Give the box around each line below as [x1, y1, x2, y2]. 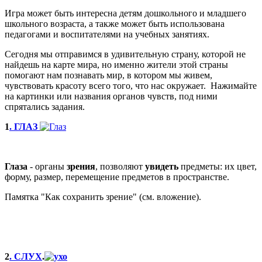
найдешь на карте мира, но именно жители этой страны [5, 59, 228, 70]
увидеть [145, 161, 178, 171]
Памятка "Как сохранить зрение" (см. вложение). [5, 191, 201, 202]
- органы [27, 161, 67, 171]
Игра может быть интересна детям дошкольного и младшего [5, 8, 246, 18]
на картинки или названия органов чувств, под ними [5, 91, 218, 101]
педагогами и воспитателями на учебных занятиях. [5, 29, 209, 39]
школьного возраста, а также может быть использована [5, 18, 225, 29]
